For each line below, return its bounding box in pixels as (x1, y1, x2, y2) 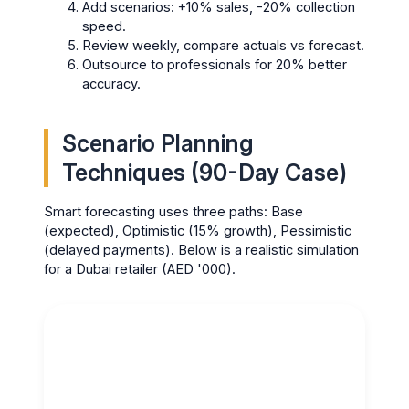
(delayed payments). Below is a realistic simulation (44, 242, 360, 259)
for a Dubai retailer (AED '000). (44, 261, 236, 278)
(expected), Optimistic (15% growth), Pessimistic (44, 223, 352, 240)
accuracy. (82, 76, 142, 93)
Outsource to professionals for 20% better (82, 57, 348, 74)
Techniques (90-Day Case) (62, 158, 348, 186)
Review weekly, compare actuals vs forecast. (82, 37, 365, 55)
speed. (82, 18, 127, 36)
